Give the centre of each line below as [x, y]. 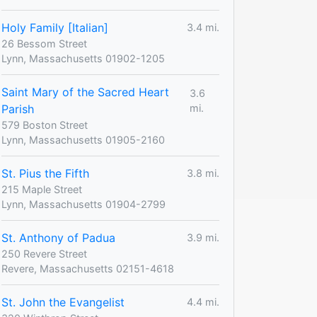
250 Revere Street [44, 253]
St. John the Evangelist [63, 302]
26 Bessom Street [44, 43]
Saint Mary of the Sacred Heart [85, 92]
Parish [18, 109]
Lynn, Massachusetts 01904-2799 [83, 204]
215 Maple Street [42, 189]
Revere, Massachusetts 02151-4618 [88, 268]
